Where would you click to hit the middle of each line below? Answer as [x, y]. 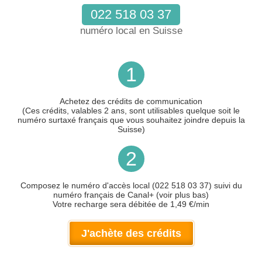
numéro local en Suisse [131, 31]
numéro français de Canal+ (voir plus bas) [131, 195]
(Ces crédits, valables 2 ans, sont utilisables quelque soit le [131, 111]
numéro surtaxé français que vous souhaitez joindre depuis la [131, 120]
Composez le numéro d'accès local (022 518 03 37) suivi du [131, 185]
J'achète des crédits [131, 233]
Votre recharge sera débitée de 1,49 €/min [131, 204]
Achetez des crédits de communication [131, 101]
